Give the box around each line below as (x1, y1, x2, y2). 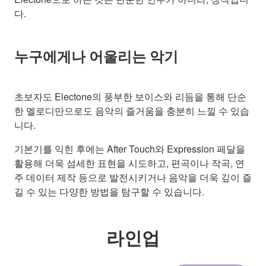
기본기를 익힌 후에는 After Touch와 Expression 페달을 (14, 141, 245, 156)
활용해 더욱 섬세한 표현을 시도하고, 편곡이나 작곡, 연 (14, 156, 245, 170)
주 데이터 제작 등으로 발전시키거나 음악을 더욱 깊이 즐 (14, 170, 252, 184)
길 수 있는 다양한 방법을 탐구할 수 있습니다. (14, 184, 204, 198)
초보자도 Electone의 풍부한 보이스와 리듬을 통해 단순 (14, 89, 246, 103)
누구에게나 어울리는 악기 (14, 44, 178, 66)
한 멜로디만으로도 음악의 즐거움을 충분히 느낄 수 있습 (14, 103, 249, 118)
